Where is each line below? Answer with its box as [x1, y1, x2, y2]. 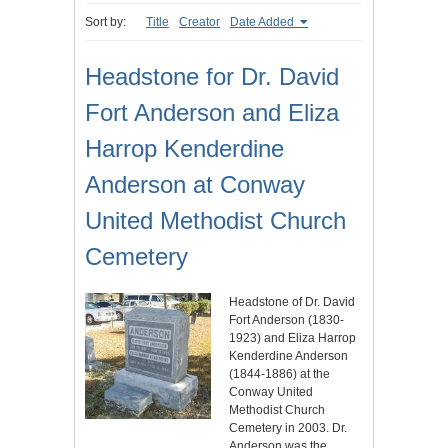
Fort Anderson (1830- [229, 313, 344, 328]
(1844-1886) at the [229, 367, 330, 382]
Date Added [230, 15, 297, 30]
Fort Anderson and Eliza [85, 99, 339, 127]
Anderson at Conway [85, 171, 305, 199]
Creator [179, 15, 220, 30]
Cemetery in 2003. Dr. [229, 421, 347, 436]
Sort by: [85, 15, 126, 30]
